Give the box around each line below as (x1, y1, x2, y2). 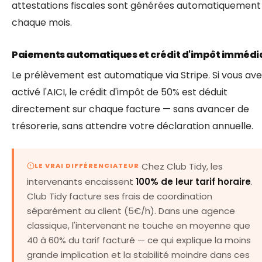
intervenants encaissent (27, 175, 136, 188)
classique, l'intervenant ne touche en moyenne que (27, 219, 250, 232)
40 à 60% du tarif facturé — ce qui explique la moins (27, 234, 251, 247)
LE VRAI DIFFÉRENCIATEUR (35, 161, 139, 171)
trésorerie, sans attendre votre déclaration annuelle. (12, 119, 253, 133)
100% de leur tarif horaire (136, 175, 251, 188)
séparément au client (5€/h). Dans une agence (27, 205, 235, 218)
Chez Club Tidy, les (139, 160, 223, 173)
